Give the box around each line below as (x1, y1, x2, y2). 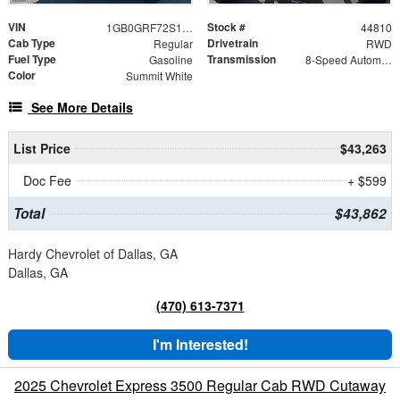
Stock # (207, 18, 246, 35)
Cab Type (8, 34, 55, 51)
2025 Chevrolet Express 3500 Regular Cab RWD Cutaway (14, 374, 386, 396)
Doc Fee (23, 171, 71, 189)
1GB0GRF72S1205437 (181, 19, 193, 35)
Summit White (125, 67, 193, 83)
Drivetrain (207, 34, 258, 51)
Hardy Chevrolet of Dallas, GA (8, 244, 178, 262)
